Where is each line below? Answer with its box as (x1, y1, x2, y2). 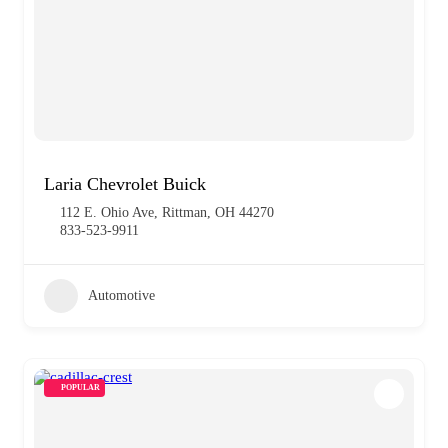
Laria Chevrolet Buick (44, 173, 206, 194)
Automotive (88, 287, 155, 303)
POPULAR (61, 382, 100, 392)
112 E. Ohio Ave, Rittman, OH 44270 (60, 204, 274, 220)
